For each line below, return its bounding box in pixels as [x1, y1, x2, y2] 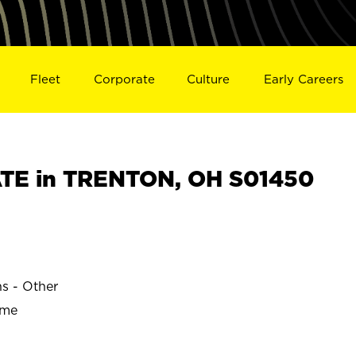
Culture [187, 72, 230, 86]
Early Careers [264, 72, 344, 86]
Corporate [93, 72, 155, 86]
